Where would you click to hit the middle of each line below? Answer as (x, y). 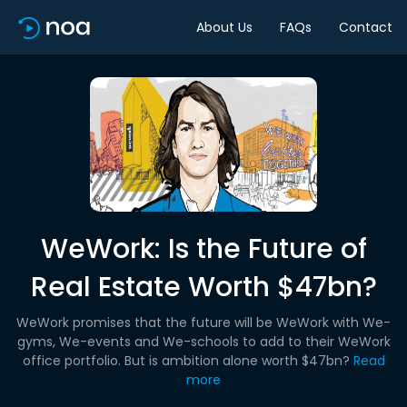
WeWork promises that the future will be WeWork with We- (203, 323)
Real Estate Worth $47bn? (203, 287)
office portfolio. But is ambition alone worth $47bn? (186, 361)
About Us (224, 27)
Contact (366, 27)
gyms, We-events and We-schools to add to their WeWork (203, 342)
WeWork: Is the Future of (203, 249)
